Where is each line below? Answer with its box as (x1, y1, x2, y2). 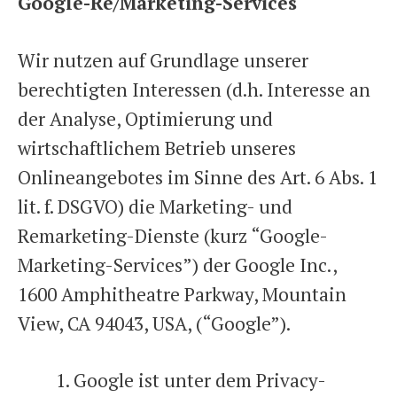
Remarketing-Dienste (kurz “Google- (18, 222, 328, 248)
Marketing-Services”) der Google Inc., (18, 252, 337, 277)
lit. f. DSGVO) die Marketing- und (18, 193, 292, 219)
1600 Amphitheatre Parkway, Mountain (18, 281, 346, 307)
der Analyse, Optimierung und (18, 105, 273, 131)
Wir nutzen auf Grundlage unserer (18, 47, 308, 73)
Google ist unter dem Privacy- (74, 368, 326, 393)
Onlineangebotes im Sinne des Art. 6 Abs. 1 (18, 164, 378, 190)
